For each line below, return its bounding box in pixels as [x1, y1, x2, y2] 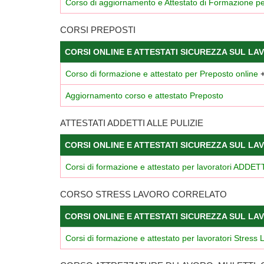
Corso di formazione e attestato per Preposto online [65, 68, 258, 78]
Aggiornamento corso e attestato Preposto [65, 90, 223, 100]
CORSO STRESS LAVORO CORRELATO [60, 189, 227, 199]
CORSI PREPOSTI [60, 24, 136, 35]
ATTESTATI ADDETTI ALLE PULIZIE [60, 117, 203, 128]
